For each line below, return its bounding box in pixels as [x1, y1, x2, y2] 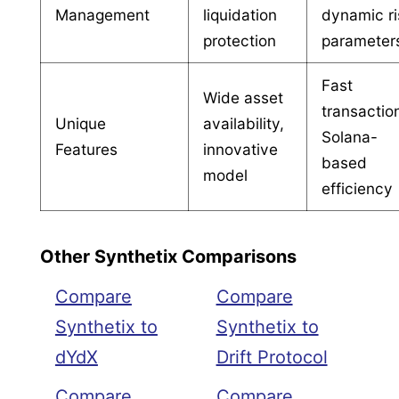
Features [55, 139, 118, 159]
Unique [55, 113, 107, 133]
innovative [203, 139, 279, 159]
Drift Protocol [216, 346, 328, 369]
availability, [203, 113, 285, 133]
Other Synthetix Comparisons [39, 245, 297, 267]
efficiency [322, 178, 394, 198]
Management [55, 4, 151, 24]
